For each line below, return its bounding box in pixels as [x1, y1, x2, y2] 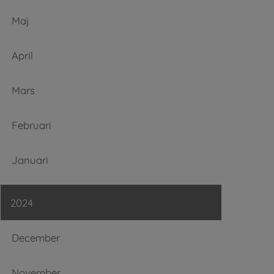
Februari [11, 118, 51, 131]
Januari [11, 153, 48, 166]
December [11, 231, 60, 245]
